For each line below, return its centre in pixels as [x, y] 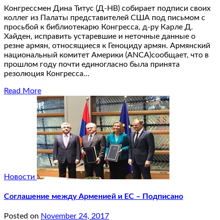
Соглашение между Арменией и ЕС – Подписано [94, 196]
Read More [23, 91]
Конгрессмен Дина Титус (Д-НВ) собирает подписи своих [107, 8]
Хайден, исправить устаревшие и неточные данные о [100, 36]
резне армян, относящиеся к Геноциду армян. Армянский [107, 45]
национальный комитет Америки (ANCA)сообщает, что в [106, 55]
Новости [20, 177]
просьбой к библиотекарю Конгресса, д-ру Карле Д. [98, 27]
